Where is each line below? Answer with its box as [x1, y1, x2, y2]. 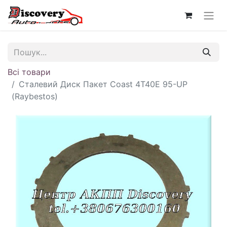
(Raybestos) [12, 91, 58, 101]
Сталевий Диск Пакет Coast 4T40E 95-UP [19, 79, 187, 89]
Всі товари [8, 66, 51, 77]
